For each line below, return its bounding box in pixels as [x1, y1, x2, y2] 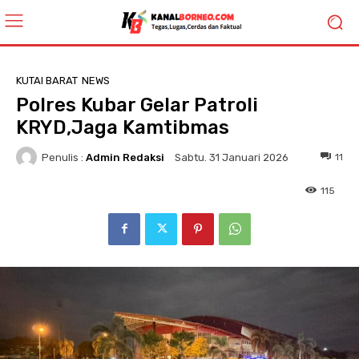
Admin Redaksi [86, 151, 164, 163]
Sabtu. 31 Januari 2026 [175, 151, 288, 164]
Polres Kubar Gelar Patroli [16, 94, 258, 116]
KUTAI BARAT [16, 75, 78, 87]
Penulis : [42, 151, 83, 163]
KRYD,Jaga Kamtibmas [16, 116, 229, 139]
